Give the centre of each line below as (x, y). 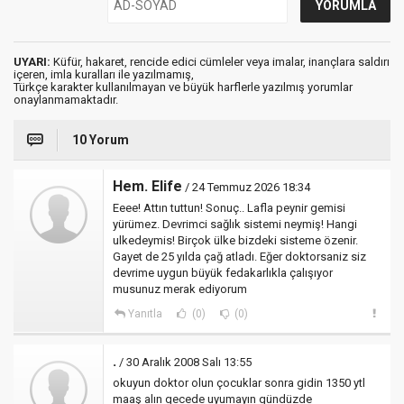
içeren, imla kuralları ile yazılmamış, (104, 74)
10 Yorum (101, 140)
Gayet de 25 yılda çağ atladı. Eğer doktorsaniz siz (239, 257)
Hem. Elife (147, 186)
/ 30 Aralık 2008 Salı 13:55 (184, 362)
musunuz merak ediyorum (180, 289)
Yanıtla (145, 314)
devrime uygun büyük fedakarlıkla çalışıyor (223, 273)
